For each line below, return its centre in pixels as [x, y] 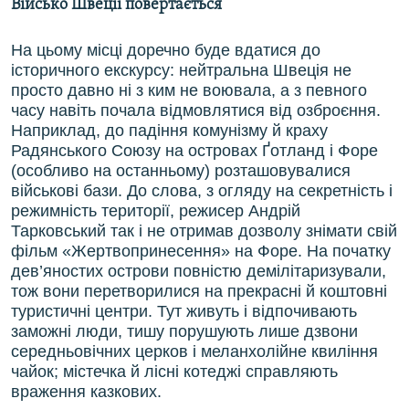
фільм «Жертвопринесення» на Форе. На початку [201, 252]
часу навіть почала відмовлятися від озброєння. [196, 111]
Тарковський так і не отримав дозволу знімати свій [204, 231]
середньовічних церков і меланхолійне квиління [194, 352]
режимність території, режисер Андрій [156, 211]
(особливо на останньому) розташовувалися [181, 171]
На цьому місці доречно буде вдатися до [166, 51]
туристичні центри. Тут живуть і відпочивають [184, 312]
